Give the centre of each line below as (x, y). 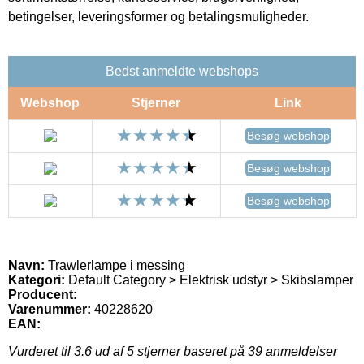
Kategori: (37, 279)
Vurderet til (41, 351)
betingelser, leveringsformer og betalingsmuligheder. (158, 16)
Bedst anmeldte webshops (182, 71)
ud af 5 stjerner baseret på (170, 351)
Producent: (43, 294)
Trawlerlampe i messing (115, 265)
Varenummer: (50, 309)
